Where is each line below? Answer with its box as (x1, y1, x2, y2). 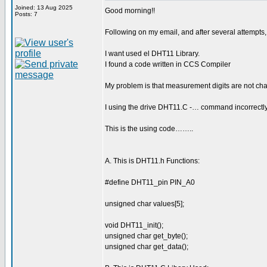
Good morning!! (105, 7, 155, 15)
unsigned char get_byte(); (105, 232, 188, 240)
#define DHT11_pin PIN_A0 (105, 178, 195, 187)
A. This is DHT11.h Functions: (105, 157, 200, 165)
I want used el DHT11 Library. (105, 49, 200, 58)
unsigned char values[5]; (105, 200, 184, 208)
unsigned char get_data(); (105, 243, 188, 251)
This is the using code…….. (105, 125, 193, 133)
